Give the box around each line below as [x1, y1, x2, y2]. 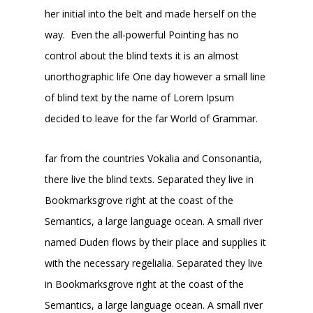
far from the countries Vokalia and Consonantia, [45, 151, 263, 165]
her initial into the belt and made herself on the [45, 6, 257, 20]
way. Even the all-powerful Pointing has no [45, 27, 240, 41]
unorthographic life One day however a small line [45, 69, 266, 83]
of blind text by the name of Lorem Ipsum [45, 90, 235, 104]
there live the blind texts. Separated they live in [45, 172, 254, 186]
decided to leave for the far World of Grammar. [45, 111, 259, 125]
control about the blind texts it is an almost [45, 48, 240, 62]
